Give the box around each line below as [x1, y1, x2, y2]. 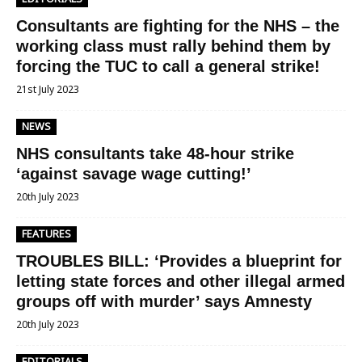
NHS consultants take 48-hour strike [16, 145, 294, 162]
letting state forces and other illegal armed [16, 272, 345, 290]
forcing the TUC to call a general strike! [16, 57, 320, 75]
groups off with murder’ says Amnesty [16, 293, 312, 310]
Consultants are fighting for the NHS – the [16, 17, 339, 35]
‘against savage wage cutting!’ [16, 165, 251, 183]
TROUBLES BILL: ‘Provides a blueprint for [16, 252, 342, 270]
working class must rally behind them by [16, 37, 330, 55]
